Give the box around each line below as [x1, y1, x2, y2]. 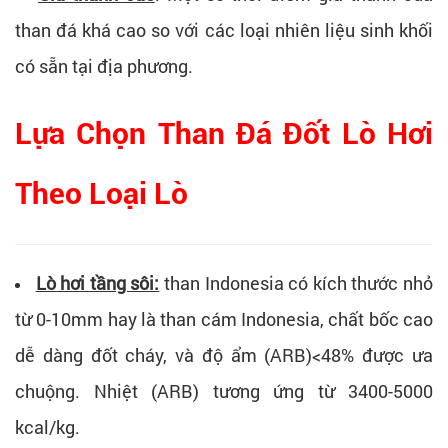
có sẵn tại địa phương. [15, 54, 193, 79]
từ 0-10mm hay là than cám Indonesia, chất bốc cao [15, 307, 433, 332]
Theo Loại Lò [15, 176, 188, 212]
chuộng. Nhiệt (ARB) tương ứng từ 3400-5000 [15, 379, 433, 404]
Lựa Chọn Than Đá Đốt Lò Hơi [15, 116, 433, 152]
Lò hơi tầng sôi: [35, 271, 160, 296]
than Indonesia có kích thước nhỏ [159, 271, 434, 296]
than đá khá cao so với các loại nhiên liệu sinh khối [15, 18, 433, 43]
